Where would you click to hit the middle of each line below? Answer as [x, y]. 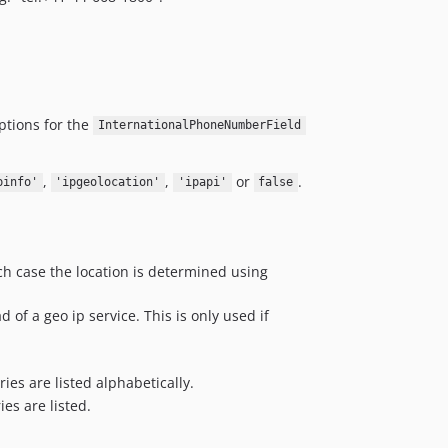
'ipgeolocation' [108, 182]
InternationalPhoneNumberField [199, 125]
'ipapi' [202, 182]
